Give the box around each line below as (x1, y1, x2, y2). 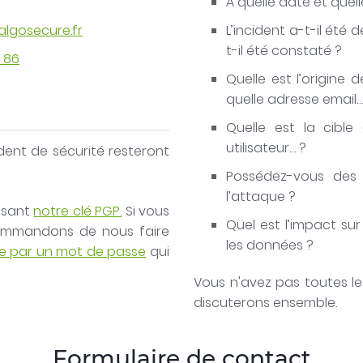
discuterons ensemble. (194, 293, 337, 312)
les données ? (226, 236, 314, 254)
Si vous (122, 202, 170, 220)
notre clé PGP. (33, 202, 122, 220)
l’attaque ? (226, 187, 296, 206)
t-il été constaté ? (226, 41, 342, 60)
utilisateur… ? (226, 139, 306, 157)
